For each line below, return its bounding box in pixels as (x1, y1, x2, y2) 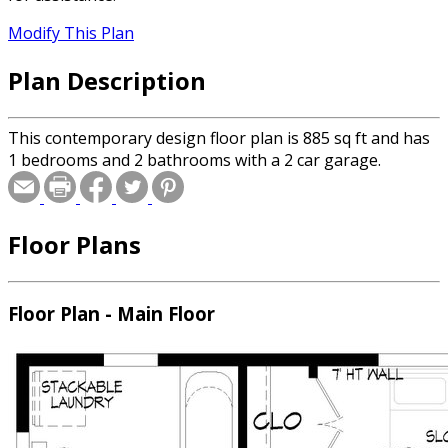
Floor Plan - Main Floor (8, 301, 215, 327)
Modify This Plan (8, 22, 134, 45)
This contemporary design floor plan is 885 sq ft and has (8, 126, 430, 149)
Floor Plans (8, 227, 141, 261)
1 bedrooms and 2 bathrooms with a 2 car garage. (8, 148, 381, 171)
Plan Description (8, 63, 206, 97)
